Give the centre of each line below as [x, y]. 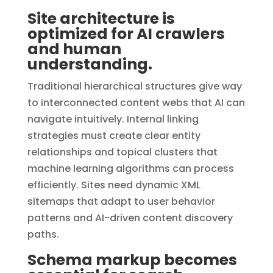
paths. [43, 234]
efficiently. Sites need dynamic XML [114, 185]
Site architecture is [101, 18]
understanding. [90, 64]
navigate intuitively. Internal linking [113, 119]
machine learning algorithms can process [130, 168]
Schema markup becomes [132, 260]
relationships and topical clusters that [122, 152]
